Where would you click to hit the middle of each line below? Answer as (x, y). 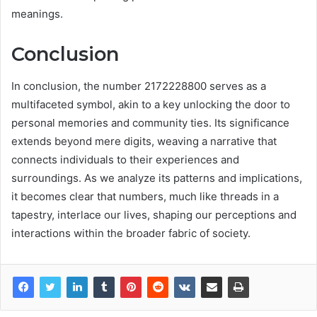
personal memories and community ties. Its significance (150, 122)
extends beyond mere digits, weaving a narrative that (144, 141)
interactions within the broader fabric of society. (131, 233)
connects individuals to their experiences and (125, 159)
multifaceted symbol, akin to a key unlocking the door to (151, 104)
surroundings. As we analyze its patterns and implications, (157, 178)
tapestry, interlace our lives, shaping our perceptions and (154, 214)
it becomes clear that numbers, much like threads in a (145, 196)
